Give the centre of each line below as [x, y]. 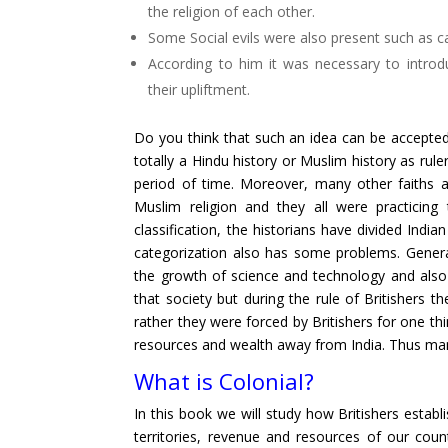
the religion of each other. [232, 12]
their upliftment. [199, 90]
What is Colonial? [224, 381]
